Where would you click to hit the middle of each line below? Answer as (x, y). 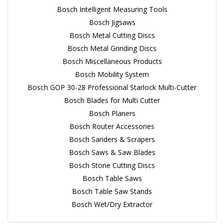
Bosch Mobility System (112, 74)
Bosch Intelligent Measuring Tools (112, 9)
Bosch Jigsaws (112, 22)
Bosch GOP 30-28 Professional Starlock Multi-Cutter (112, 87)
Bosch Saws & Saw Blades (112, 152)
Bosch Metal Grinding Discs (112, 48)
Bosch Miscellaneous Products (112, 61)
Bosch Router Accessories (112, 126)
